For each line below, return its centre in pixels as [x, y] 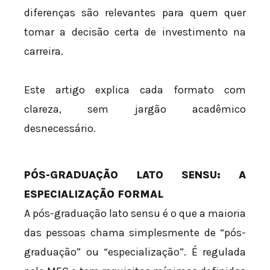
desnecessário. [60, 128]
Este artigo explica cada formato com [135, 89]
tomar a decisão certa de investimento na [135, 32]
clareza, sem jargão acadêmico [135, 109]
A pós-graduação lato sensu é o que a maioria [135, 213]
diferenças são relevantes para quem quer [135, 13]
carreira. [44, 52]
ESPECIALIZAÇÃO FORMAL [94, 194]
